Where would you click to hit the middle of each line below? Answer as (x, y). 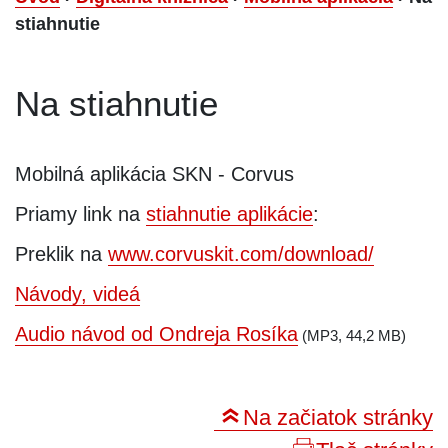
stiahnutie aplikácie (229, 213)
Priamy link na (80, 213)
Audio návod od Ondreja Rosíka (156, 333)
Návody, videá (77, 293)
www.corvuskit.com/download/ (241, 253)
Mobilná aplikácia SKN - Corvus (154, 173)
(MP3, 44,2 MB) (352, 335)
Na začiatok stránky (338, 417)
